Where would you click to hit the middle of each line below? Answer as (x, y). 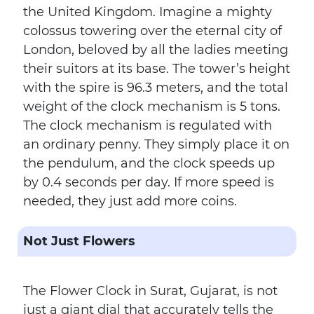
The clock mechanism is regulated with (148, 125)
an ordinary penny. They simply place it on (156, 144)
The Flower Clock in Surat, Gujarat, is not (150, 291)
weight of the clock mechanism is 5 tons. (152, 107)
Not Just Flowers (79, 241)
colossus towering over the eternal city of (152, 31)
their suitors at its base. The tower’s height (157, 69)
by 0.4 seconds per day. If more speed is (149, 182)
